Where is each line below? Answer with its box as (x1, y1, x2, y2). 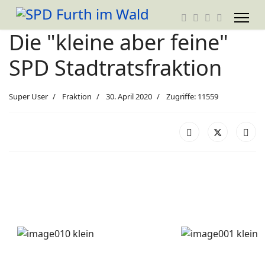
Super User (9, 91, 48, 102)
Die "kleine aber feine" (9, 28, 228, 57)
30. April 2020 (106, 91, 152, 102)
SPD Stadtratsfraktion (9, 53, 222, 82)
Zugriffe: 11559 (166, 91, 218, 102)
